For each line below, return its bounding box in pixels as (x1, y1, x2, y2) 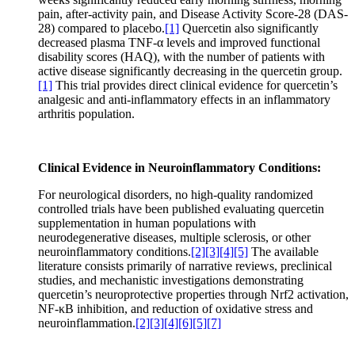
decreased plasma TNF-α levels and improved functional (38, 35, 320, 49)
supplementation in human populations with (38, 216, 256, 230)
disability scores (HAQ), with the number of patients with (38, 49, 325, 63)
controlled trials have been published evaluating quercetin (38, 201, 324, 216)
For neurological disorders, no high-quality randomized (38, 187, 313, 201)
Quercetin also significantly (179, 21, 319, 35)
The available (248, 244, 319, 258)
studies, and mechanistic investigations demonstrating (38, 273, 303, 287)
